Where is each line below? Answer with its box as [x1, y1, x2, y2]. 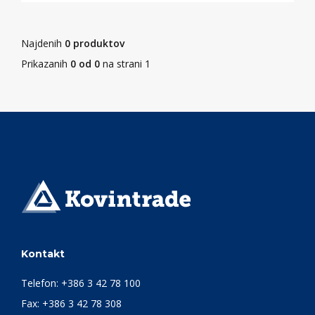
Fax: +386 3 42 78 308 [21, 296, 122, 310]
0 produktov [65, 37, 124, 50]
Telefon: [21, 276, 61, 290]
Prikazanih [21, 57, 70, 70]
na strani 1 [100, 57, 150, 70]
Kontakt [21, 247, 65, 260]
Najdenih [21, 37, 65, 50]
